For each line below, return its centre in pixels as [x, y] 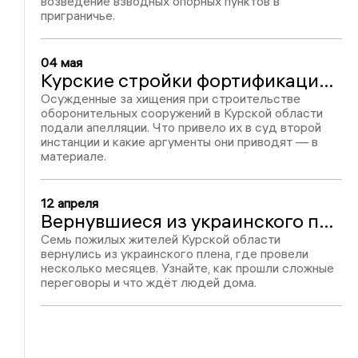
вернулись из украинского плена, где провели [175, 253]
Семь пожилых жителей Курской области [161, 239]
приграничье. [78, 15]
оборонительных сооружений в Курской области [182, 113]
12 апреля [70, 203]
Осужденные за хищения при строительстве [171, 98]
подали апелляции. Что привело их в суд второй [181, 127]
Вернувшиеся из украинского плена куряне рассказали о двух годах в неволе [327, 221]
